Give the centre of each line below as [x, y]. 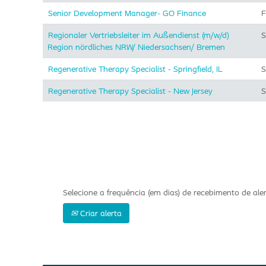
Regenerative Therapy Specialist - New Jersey [130, 91]
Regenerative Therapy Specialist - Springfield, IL [135, 69]
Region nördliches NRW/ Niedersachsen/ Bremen [136, 47]
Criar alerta [100, 213]
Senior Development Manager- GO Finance [127, 13]
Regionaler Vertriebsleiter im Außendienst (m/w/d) [139, 35]
